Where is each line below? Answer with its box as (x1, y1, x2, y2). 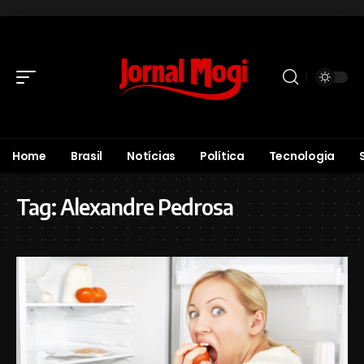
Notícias (127, 148, 175, 164)
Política (199, 148, 245, 164)
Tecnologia (268, 148, 335, 164)
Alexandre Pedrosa (60, 193, 233, 220)
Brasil (70, 148, 103, 164)
